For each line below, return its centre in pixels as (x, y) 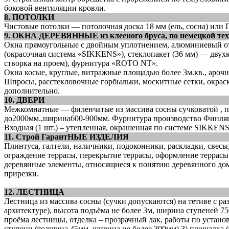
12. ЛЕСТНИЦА (34, 192)
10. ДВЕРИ (24, 100)
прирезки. (21, 173)
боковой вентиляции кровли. (55, 8)
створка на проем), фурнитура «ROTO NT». (81, 63)
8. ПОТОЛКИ (29, 17)
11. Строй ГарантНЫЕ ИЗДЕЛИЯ (66, 136)
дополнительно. (32, 90)
